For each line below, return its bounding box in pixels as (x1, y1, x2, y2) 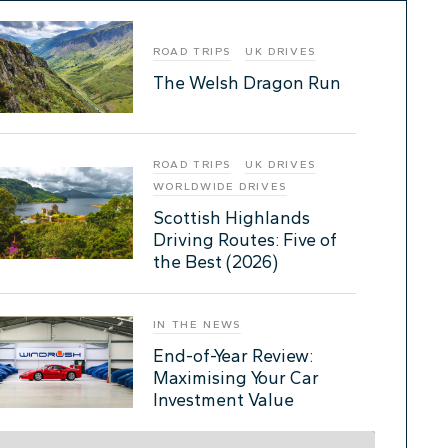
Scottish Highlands (152, 206, 310, 228)
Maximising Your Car (152, 366, 319, 388)
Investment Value (152, 388, 294, 410)
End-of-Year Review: (152, 344, 313, 366)
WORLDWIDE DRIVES (152, 179, 288, 193)
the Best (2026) (152, 250, 278, 272)
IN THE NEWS (152, 317, 241, 331)
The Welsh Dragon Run (152, 71, 341, 93)
